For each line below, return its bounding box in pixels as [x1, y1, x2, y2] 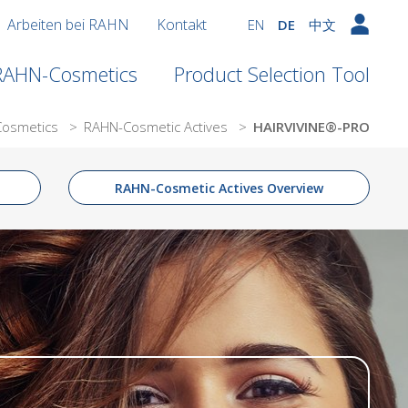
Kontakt [156, 15, 207, 35]
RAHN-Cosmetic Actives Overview [114, 178, 323, 197]
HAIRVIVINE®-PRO [253, 117, 371, 136]
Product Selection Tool [174, 60, 371, 87]
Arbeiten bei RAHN [6, 15, 129, 35]
